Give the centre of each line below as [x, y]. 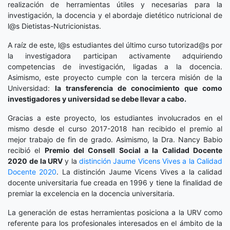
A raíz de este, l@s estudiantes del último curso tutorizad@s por [115, 45]
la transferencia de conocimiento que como [139, 88]
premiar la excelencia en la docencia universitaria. [91, 194]
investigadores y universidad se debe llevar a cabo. [97, 99]
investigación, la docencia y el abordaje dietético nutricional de [115, 15]
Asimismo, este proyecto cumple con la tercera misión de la [115, 78]
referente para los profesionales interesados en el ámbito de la [115, 223]
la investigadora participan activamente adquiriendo [115, 56]
